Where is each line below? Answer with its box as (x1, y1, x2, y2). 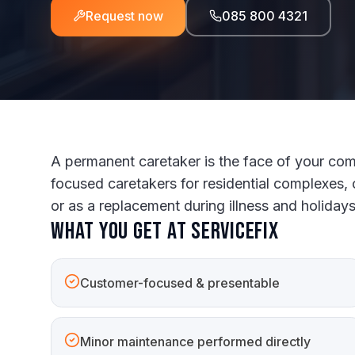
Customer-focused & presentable (80, 275, 280, 291)
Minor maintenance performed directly (80, 334, 311, 349)
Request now (86, 8, 163, 24)
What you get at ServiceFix (51, 217, 279, 246)
